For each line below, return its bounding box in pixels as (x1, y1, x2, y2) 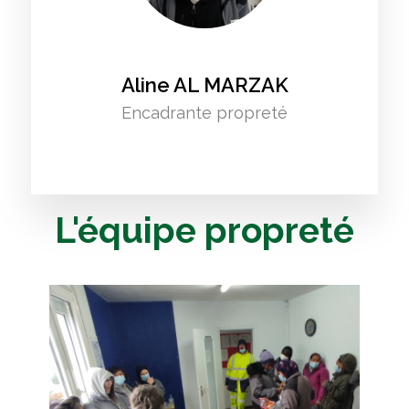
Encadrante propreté (121, 103, 288, 123)
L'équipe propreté (55, 209, 354, 252)
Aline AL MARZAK (121, 73, 288, 98)
